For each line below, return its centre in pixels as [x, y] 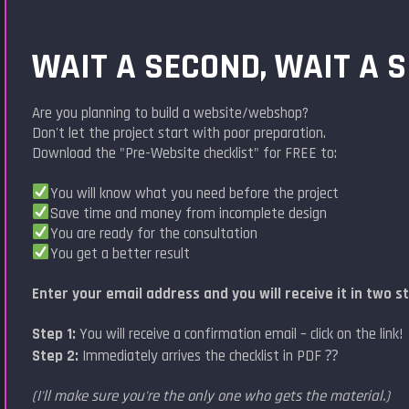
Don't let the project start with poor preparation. [179, 133]
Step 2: [56, 356]
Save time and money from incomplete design [188, 213]
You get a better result [120, 253]
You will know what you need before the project [194, 193]
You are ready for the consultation [153, 233]
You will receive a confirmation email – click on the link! [240, 334]
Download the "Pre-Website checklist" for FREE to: [185, 153]
